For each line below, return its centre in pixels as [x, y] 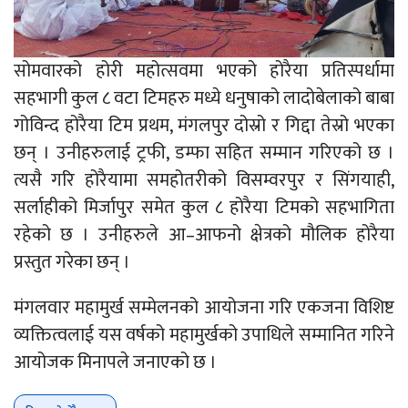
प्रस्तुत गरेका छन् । [72, 263]
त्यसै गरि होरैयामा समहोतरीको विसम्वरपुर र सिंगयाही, [204, 181]
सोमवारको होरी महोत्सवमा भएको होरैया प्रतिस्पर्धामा [204, 71]
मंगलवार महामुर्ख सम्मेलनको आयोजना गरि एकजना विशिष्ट [204, 308]
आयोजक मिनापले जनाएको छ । [115, 363]
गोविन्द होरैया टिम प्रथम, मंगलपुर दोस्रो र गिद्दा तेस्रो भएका [204, 126]
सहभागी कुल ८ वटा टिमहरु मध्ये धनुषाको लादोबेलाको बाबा [204, 99]
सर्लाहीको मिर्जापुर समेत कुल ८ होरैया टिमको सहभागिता [204, 208]
